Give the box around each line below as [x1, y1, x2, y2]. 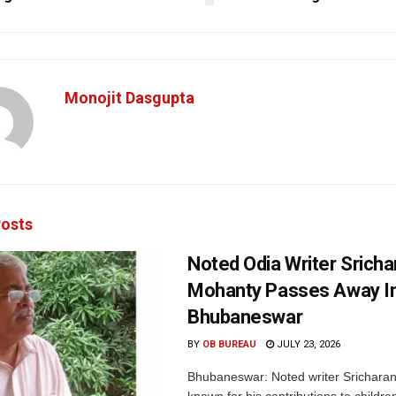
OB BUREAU [202, 339, 256, 351]
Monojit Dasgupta [65, 88, 194, 108]
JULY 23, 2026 [274, 339, 340, 351]
